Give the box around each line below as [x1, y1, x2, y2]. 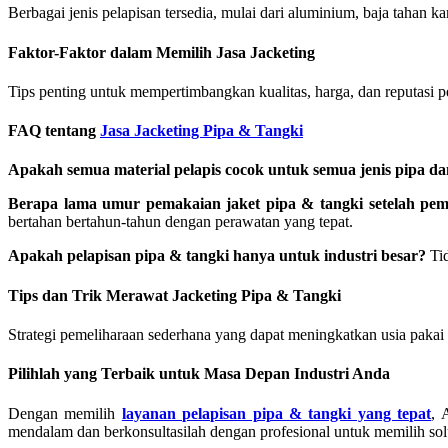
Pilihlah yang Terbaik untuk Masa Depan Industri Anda [8, 365, 390, 383]
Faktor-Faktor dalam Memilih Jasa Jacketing [8, 43, 315, 61]
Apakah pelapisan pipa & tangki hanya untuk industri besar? [8, 247, 426, 265]
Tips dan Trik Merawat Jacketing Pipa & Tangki [8, 286, 341, 304]
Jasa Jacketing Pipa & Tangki [100, 122, 303, 140]
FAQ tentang [8, 122, 100, 140]
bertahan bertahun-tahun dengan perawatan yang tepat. [8, 213, 353, 231]
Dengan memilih [8, 404, 122, 422]
